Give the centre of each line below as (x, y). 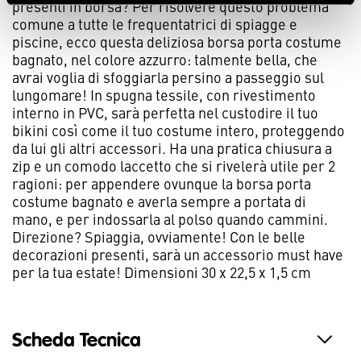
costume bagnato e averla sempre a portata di (159, 201)
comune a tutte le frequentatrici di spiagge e (155, 24)
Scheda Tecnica (77, 341)
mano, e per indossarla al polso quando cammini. (170, 219)
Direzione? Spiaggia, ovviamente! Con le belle (159, 237)
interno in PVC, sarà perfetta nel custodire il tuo (165, 113)
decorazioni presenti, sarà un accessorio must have (178, 255)
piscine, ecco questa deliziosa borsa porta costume (177, 42)
